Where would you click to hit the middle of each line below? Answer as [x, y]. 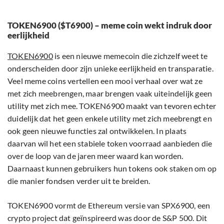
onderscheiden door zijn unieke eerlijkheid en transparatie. [110, 68]
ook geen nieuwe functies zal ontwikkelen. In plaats [97, 130]
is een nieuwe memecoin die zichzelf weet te [130, 55]
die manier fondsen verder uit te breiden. [80, 180]
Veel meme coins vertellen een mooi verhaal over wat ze [105, 80]
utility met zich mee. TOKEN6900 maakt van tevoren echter [112, 105]
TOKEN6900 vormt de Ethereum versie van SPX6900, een [109, 205]
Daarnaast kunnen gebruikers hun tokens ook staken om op [112, 168]
